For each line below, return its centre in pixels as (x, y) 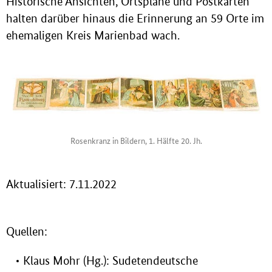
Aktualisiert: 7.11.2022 (61, 184)
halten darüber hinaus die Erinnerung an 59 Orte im (135, 18)
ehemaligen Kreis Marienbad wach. (93, 35)
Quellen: (27, 232)
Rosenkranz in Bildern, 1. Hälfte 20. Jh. (136, 140)
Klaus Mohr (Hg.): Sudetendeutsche (110, 261)
